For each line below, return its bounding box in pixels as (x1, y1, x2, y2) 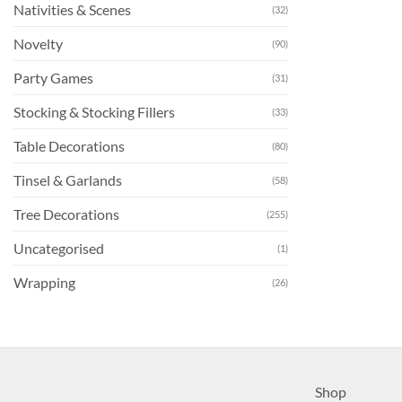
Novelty (13, 34, 63, 52)
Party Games (13, 68, 93, 86)
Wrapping (13, 273, 75, 291)
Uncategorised (13, 239, 104, 257)
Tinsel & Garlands (13, 170, 122, 188)
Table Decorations (13, 136, 125, 154)
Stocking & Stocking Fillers (13, 102, 175, 120)
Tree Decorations (13, 205, 119, 223)
